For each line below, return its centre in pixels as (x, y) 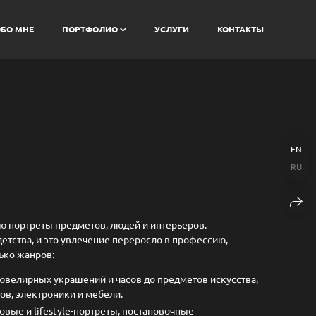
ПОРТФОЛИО (90, 29)
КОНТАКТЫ (241, 29)
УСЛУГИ (172, 29)
